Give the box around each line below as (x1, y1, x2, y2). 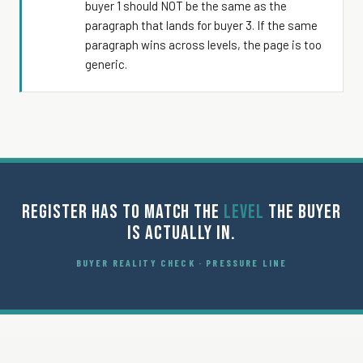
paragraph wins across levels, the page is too (85, 36, 322, 52)
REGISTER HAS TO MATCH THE (22, 199, 224, 224)
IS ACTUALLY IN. (127, 220, 236, 245)
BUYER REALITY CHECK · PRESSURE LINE (75, 256, 288, 268)
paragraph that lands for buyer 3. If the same (85, 17, 318, 32)
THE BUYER (264, 199, 341, 224)
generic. (85, 56, 127, 71)
